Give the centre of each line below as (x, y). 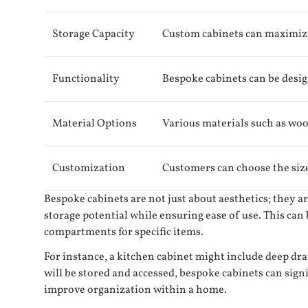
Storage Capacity (93, 35)
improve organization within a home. (135, 290)
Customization (89, 169)
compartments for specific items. (124, 233)
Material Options (95, 124)
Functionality (86, 79)
